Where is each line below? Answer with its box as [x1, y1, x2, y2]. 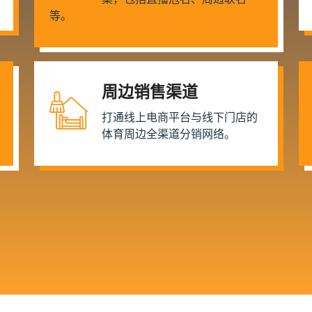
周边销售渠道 [102, 81, 198, 103]
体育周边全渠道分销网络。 [102, 126, 235, 142]
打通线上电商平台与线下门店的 [102, 109, 258, 125]
